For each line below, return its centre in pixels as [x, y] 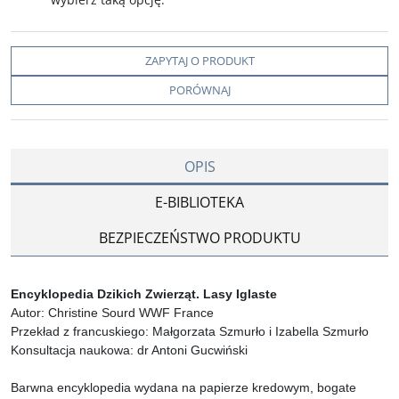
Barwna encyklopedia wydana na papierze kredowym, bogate [183, 387]
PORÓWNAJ [199, 90]
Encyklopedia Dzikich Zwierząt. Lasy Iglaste [144, 294]
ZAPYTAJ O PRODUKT [199, 61]
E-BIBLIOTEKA [199, 202]
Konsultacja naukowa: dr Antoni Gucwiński [129, 350]
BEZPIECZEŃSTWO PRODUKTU [199, 238]
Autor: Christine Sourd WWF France [112, 313]
